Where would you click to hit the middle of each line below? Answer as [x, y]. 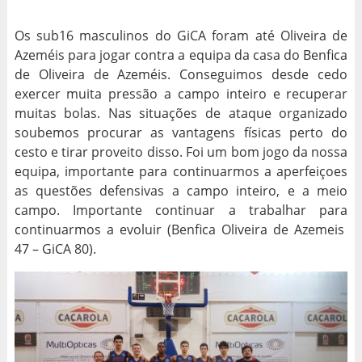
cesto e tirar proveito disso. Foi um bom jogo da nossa [181, 152]
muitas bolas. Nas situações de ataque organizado [181, 114]
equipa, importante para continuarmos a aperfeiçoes [181, 172]
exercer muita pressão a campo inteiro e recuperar [181, 94]
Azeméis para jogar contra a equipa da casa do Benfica [181, 55]
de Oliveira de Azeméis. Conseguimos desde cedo [181, 75]
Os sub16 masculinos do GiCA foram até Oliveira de [181, 36]
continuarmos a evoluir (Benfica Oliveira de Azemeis [181, 230]
